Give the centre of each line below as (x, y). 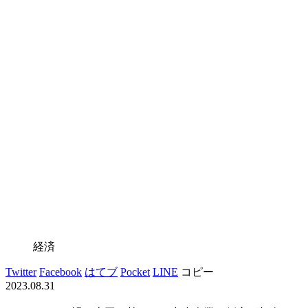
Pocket (135, 272)
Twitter (21, 272)
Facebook (60, 272)
